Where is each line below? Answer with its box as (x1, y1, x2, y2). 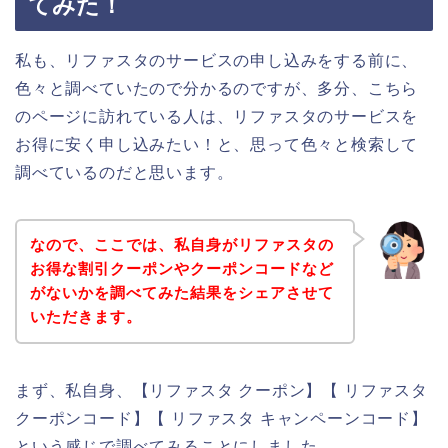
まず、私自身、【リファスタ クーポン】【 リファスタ (15, 382, 428, 400)
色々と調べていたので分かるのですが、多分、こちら (15, 79, 419, 97)
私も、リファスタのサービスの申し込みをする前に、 (15, 51, 419, 69)
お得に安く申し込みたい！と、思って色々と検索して (15, 135, 419, 153)
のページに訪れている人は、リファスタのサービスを (15, 107, 419, 125)
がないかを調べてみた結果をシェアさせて (29, 284, 334, 302)
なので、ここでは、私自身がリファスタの (29, 236, 334, 254)
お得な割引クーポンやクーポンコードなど (29, 260, 334, 278)
